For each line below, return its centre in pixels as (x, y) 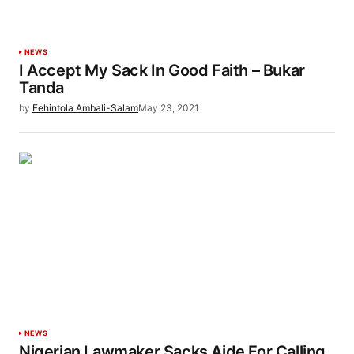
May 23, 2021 (169, 108)
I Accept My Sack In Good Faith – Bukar (162, 71)
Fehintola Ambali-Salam (85, 108)
